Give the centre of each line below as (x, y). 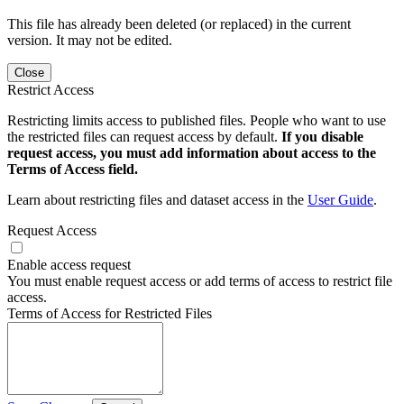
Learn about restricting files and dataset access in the (157, 199)
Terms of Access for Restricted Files (110, 313)
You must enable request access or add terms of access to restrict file (200, 280)
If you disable (322, 136)
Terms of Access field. (73, 169)
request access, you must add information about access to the (192, 152)
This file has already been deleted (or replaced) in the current (179, 23)
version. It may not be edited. (90, 40)
